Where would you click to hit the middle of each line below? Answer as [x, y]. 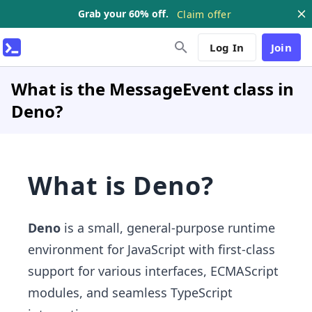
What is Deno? [121, 186]
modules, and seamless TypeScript [130, 292]
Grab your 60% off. [124, 14]
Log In [227, 47]
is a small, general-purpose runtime [168, 228]
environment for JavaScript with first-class [151, 249]
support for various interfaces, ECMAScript [153, 271]
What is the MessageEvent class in [153, 89]
